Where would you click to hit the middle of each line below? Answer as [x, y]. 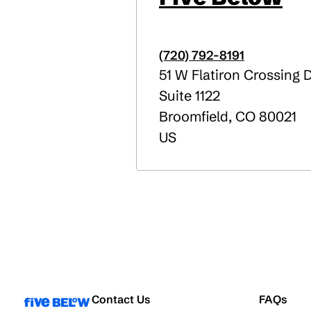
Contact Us [121, 299]
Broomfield [194, 116]
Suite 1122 [190, 95]
